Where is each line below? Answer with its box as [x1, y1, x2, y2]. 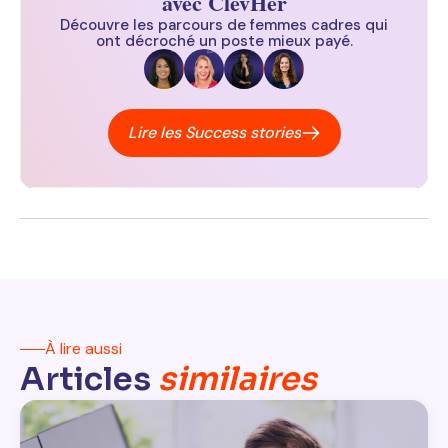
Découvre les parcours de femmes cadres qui [60, 15, 388, 36]
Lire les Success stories [127, 122, 301, 144]
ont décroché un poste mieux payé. [95, 31, 353, 52]
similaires [158, 359, 317, 400]
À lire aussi [45, 338, 122, 360]
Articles [20, 359, 158, 400]
